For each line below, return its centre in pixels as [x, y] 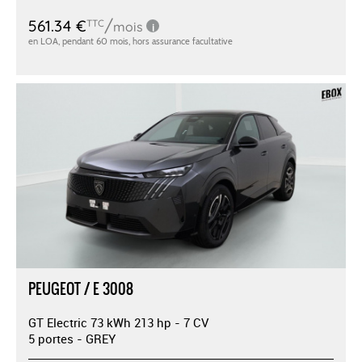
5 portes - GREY [72, 339]
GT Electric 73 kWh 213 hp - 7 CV [118, 323]
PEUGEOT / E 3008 [81, 289]
